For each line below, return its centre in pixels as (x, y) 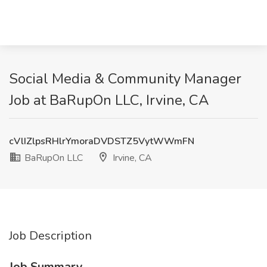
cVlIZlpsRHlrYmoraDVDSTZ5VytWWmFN (102, 141)
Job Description (50, 236)
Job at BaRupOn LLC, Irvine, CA (109, 100)
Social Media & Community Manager (125, 79)
